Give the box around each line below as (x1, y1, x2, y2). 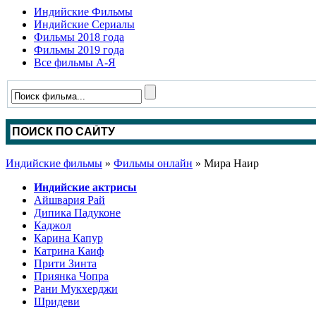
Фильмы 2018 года (34, 31, 124, 43)
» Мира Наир (193, 157, 259, 169)
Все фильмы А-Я (34, 56, 116, 68)
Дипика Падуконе (34, 207, 121, 219)
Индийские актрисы (34, 181, 137, 193)
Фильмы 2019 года (34, 44, 124, 56)
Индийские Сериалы (34, 18, 135, 30)
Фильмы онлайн (114, 157, 193, 169)
